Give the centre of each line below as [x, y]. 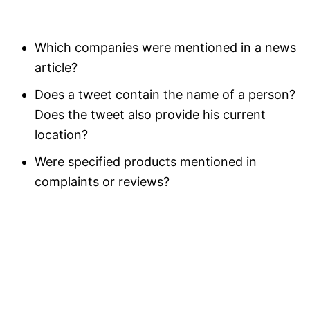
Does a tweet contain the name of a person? [165, 94]
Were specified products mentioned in [146, 161]
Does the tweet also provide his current [150, 114]
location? [61, 134]
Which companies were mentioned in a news [165, 47]
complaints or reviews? [102, 181]
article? [56, 67]
